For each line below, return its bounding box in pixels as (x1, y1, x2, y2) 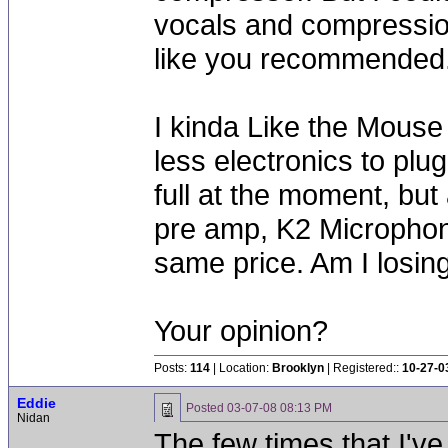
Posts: (154, 361, 190, 375)
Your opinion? (154, 314, 328, 347)
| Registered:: (324, 361, 402, 375)
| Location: (210, 361, 272, 375)
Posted (186, 401, 227, 415)
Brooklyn (272, 361, 324, 375)
